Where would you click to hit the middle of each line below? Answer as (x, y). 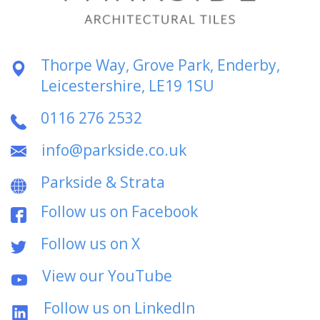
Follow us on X (90, 244)
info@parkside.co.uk (114, 150)
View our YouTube (107, 276)
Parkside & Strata (103, 182)
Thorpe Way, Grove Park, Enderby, (160, 65)
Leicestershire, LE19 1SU (127, 86)
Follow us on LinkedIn (119, 308)
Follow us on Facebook (119, 212)
